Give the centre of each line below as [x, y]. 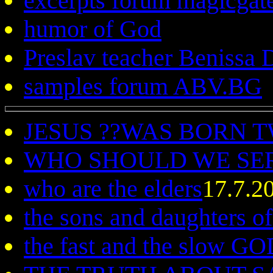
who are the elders [113, 189]
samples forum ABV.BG [143, 86]
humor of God [93, 29]
